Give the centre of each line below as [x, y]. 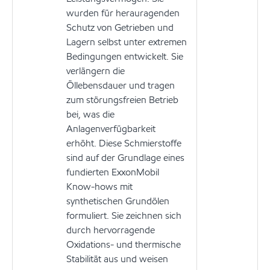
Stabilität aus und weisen [117, 259]
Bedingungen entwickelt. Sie [125, 56]
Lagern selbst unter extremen [127, 42]
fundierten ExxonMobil [113, 172]
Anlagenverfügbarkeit [111, 128]
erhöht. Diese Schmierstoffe [124, 143]
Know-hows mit [99, 186]
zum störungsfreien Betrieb [122, 99]
